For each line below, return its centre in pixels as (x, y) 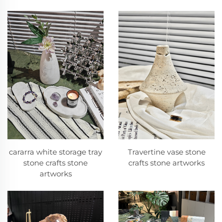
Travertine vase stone (166, 152)
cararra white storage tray (55, 152)
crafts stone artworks (166, 163)
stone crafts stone (55, 163)
